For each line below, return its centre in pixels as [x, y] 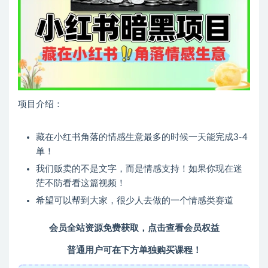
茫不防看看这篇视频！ [81, 184]
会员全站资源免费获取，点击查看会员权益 [134, 229]
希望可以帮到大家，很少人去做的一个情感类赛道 [135, 201]
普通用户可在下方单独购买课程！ [134, 251]
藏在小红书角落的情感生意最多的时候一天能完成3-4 [142, 138]
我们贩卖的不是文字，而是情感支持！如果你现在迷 [139, 169]
